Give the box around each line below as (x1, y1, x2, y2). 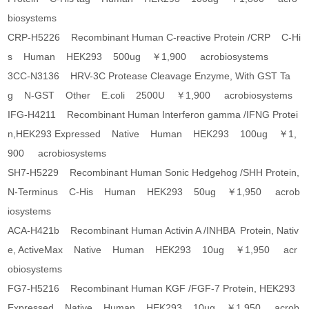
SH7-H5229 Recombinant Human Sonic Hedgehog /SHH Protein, (8, 167, 300, 179)
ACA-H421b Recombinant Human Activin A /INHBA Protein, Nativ (8, 225, 299, 237)
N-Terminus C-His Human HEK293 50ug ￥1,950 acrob (8, 186, 301, 198)
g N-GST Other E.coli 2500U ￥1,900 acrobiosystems (8, 90, 293, 101)
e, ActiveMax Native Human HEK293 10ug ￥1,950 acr (8, 244, 298, 256)
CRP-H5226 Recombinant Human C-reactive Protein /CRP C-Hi (8, 32, 301, 43)
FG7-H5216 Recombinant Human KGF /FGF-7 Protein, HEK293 (8, 283, 296, 295)
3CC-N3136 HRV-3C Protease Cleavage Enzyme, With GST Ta (8, 70, 291, 82)
